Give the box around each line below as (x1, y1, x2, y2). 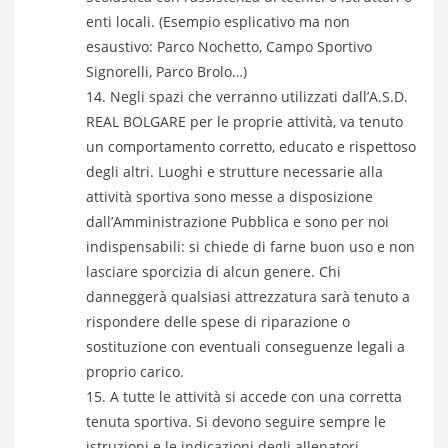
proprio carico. (86, 362, 184, 381)
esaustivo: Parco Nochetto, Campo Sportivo (86, 37, 372, 56)
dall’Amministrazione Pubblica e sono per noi (86, 212, 389, 231)
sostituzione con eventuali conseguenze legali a (86, 337, 405, 356)
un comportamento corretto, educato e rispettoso (86, 137, 416, 156)
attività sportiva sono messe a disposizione (86, 187, 373, 206)
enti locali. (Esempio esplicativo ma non (86, 12, 350, 31)
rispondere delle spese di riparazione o (86, 312, 350, 331)
